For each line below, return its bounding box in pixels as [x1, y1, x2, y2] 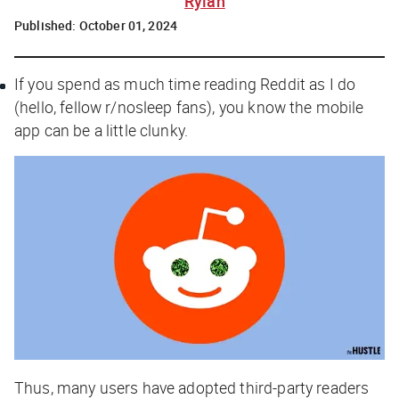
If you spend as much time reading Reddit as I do [14, 72, 356, 94]
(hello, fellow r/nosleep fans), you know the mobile [14, 95, 364, 118]
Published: [14, 16, 79, 34]
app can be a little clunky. [14, 118, 189, 141]
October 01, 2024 [78, 16, 178, 34]
